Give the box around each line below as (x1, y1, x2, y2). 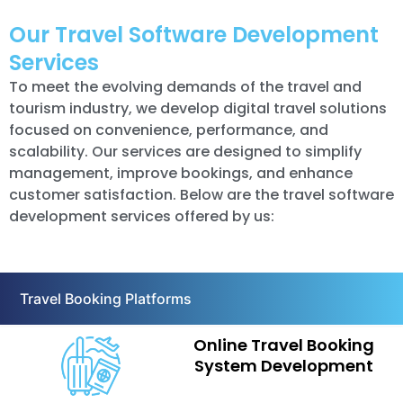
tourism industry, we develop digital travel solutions (9, 97, 387, 119)
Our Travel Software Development (9, 19, 379, 49)
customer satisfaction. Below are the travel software (9, 184, 394, 205)
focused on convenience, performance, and (9, 119, 328, 140)
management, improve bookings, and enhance (9, 162, 353, 184)
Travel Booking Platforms (20, 289, 192, 308)
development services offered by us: (9, 205, 274, 227)
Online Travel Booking (193, 333, 374, 356)
